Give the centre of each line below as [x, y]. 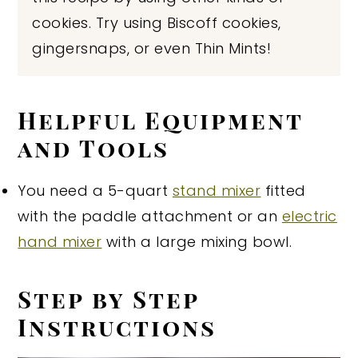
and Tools [94, 147]
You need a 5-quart [95, 190]
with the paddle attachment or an [150, 216]
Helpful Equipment [161, 119]
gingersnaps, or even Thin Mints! [152, 48]
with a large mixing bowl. [197, 241]
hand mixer [60, 241]
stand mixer [217, 190]
